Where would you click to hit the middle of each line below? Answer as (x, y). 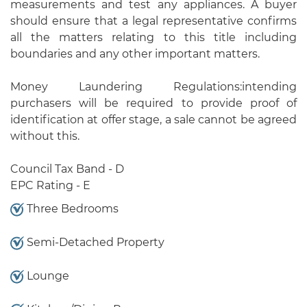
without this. (45, 136)
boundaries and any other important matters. (135, 53)
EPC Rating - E (50, 185)
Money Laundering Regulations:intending (153, 86)
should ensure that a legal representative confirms (153, 21)
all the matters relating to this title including (153, 37)
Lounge (47, 275)
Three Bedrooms (71, 208)
